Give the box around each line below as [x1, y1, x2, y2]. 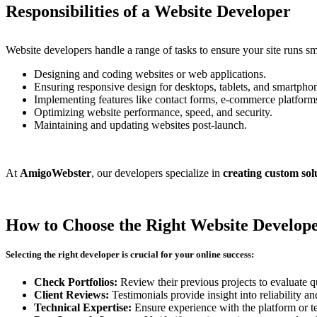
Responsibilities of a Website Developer [6, 2, 291, 21]
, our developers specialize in [91, 167, 223, 180]
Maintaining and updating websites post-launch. [34, 119, 247, 132]
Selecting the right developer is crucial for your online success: [6, 249, 254, 260]
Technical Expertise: [34, 301, 132, 314]
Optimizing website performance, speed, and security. [34, 106, 272, 119]
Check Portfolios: [34, 276, 117, 289]
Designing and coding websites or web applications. [34, 68, 266, 81]
